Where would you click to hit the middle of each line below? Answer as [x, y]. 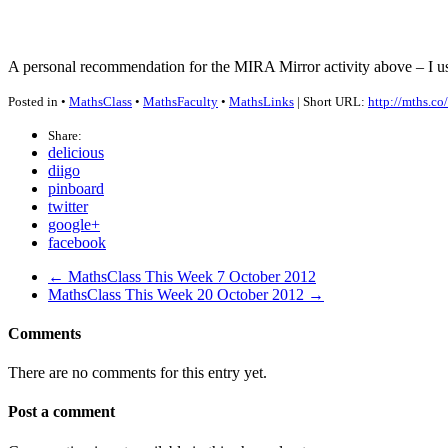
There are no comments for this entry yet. [137, 373]
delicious [76, 152]
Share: [65, 135]
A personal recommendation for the [121, 66]
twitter [68, 206]
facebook [77, 242]
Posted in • [38, 101]
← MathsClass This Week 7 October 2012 [182, 276]
